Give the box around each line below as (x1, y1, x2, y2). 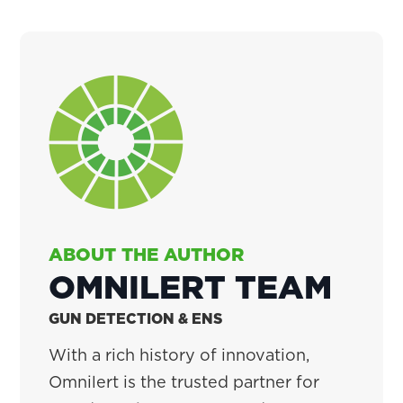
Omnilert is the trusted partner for (49, 371, 320, 393)
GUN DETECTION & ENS (49, 309, 223, 328)
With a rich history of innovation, (49, 344, 310, 366)
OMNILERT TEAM (49, 264, 333, 309)
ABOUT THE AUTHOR (49, 242, 245, 267)
